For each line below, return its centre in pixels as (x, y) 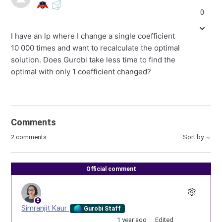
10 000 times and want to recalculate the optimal (96, 48)
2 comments (29, 137)
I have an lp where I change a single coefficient (93, 36)
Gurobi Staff (102, 208)
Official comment (111, 169)
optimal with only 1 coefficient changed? (81, 72)
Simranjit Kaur (45, 208)
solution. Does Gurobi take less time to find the (93, 60)
